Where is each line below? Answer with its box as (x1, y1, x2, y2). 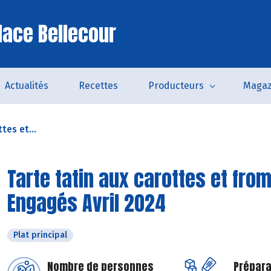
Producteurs (148, 80, 204, 91)
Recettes (78, 80, 118, 91)
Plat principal (13, 230, 67, 240)
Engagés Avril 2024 (7, 188, 166, 218)
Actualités (4, 80, 48, 91)
